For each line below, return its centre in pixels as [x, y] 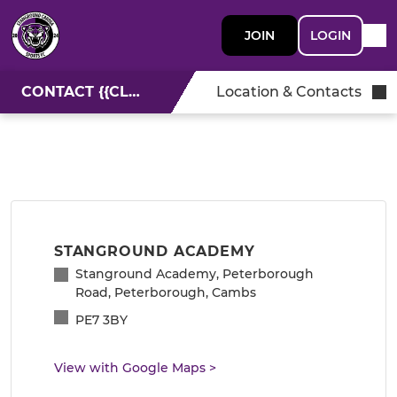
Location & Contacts [289, 92]
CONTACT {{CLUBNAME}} [134, 92]
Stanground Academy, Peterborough [195, 274]
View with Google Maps [130, 368]
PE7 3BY [101, 319]
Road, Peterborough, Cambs [166, 292]
